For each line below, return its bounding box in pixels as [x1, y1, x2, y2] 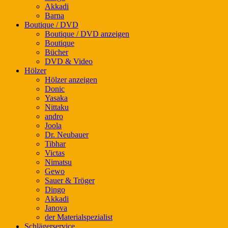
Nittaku [45, 102, 69, 111]
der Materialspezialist [45, 212, 112, 221]
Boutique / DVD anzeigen [45, 29, 129, 38]
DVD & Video [45, 56, 93, 66]
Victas [45, 148, 65, 157]
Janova [45, 203, 67, 212]
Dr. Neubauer [45, 130, 89, 139]
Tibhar [45, 139, 66, 148]
